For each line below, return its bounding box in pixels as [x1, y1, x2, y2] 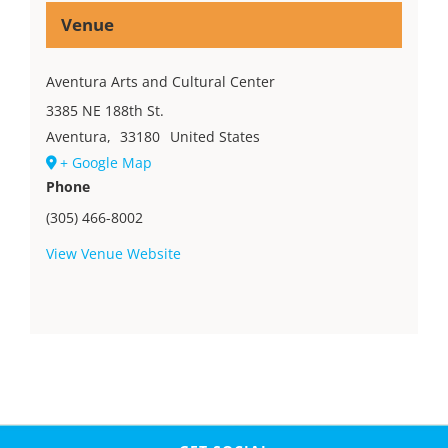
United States [169, 126, 260, 146]
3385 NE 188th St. [45, 100, 164, 120]
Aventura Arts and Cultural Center [45, 71, 275, 91]
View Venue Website [45, 243, 181, 263]
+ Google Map [59, 152, 152, 172]
